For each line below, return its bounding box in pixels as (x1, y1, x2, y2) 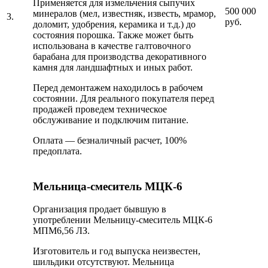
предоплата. (33, 146, 82, 157)
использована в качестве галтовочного (33, 41, 191, 51)
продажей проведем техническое (33, 104, 167, 115)
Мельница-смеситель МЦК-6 (33, 179, 182, 193)
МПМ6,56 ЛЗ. (33, 226, 90, 236)
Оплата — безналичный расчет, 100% (33, 135, 187, 146)
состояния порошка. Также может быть (33, 30, 193, 41)
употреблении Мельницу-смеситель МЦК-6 (33, 215, 212, 226)
